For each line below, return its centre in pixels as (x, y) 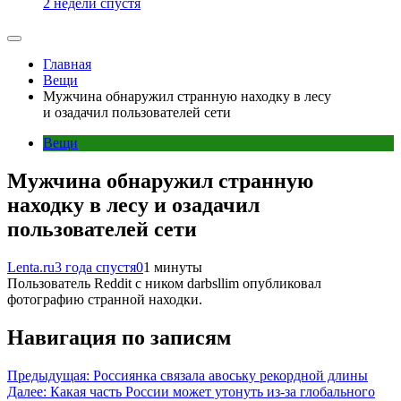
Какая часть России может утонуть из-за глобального (213, 391)
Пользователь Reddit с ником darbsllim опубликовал (164, 283)
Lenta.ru (31, 267)
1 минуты (173, 267)
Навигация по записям (119, 337)
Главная (67, 64)
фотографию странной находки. (105, 299)
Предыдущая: (48, 375)
